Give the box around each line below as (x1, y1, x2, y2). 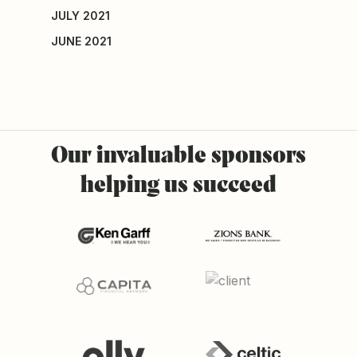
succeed (193, 173, 277, 198)
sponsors (211, 143, 306, 169)
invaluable (96, 143, 206, 169)
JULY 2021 (51, 9, 110, 23)
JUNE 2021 (51, 34, 112, 49)
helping (80, 173, 159, 198)
